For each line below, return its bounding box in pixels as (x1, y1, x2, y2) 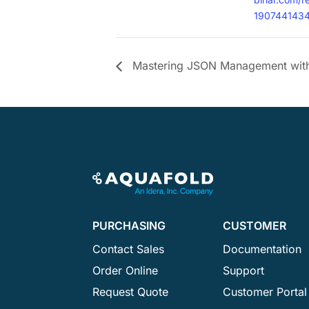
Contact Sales (92, 242, 165, 257)
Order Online (92, 263, 159, 278)
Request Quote (92, 285, 172, 299)
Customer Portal (223, 285, 308, 299)
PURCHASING (92, 218, 166, 232)
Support (223, 263, 265, 278)
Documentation (223, 242, 302, 257)
